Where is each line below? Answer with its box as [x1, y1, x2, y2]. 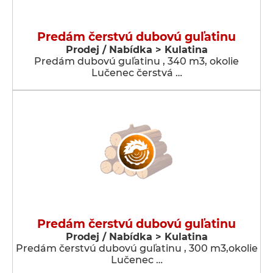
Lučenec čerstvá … [91, 67, 182, 79]
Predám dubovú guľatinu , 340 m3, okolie [34, 55, 239, 67]
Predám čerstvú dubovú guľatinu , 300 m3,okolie [15, 243, 258, 254]
